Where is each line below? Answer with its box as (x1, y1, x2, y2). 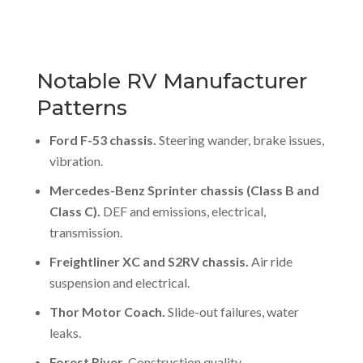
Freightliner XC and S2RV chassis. (49, 254, 249, 269)
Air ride (248, 254, 293, 269)
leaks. (49, 325, 81, 340)
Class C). (49, 203, 100, 219)
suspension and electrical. (49, 275, 190, 290)
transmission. (49, 224, 122, 240)
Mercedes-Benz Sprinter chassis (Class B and (49, 182, 319, 198)
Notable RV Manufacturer (36, 68, 307, 94)
